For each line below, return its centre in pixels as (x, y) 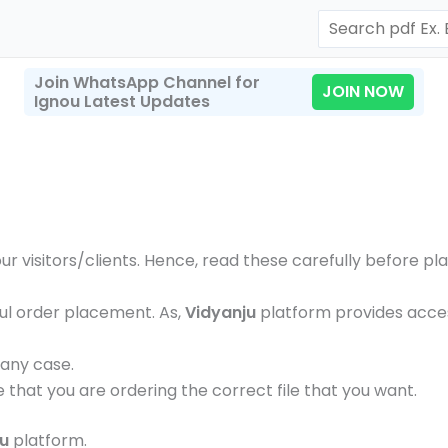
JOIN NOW (363, 91)
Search (344, 21)
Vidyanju (220, 312)
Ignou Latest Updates (122, 101)
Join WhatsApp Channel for (147, 82)
